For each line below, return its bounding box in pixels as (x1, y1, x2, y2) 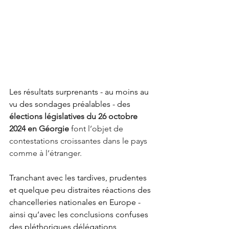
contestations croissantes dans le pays (9, 136, 149, 146)
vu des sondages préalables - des (9, 99, 130, 109)
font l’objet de (71, 124, 125, 134)
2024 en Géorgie (9, 124, 71, 134)
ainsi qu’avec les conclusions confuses (9, 210, 150, 220)
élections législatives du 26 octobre (9, 111, 140, 122)
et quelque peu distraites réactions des (9, 185, 153, 195)
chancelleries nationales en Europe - (9, 197, 143, 208)
